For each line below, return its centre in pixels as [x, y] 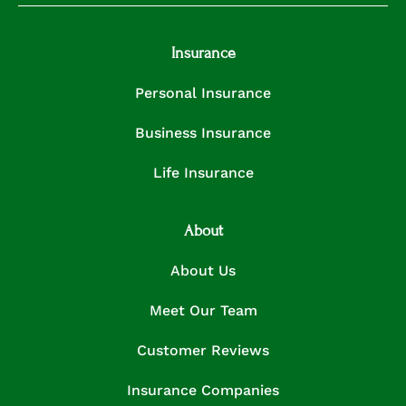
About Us [203, 271]
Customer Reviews [203, 351]
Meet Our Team [203, 311]
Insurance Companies [203, 391]
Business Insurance [203, 133]
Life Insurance [203, 173]
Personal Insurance [203, 93]
